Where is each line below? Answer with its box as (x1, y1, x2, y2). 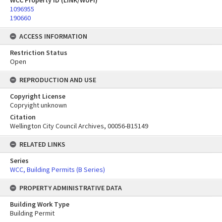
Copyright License (10, 92, 65, 101)
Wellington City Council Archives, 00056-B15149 (10, 121, 148, 130)
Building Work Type (10, 200, 69, 209)
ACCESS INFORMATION (19, 32, 87, 41)
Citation (10, 112, 36, 121)
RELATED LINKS (19, 140, 65, 149)
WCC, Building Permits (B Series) (10, 165, 105, 174)
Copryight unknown (10, 101, 67, 110)
